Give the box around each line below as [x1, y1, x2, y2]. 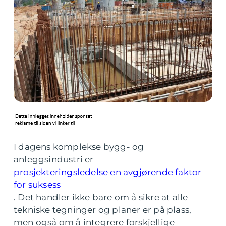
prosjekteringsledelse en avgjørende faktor [14, 167, 202, 177]
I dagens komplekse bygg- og [14, 142, 144, 152]
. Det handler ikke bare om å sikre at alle [14, 192, 188, 202]
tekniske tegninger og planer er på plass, [14, 205, 192, 215]
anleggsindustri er [14, 154, 94, 164]
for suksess [14, 180, 61, 190]
